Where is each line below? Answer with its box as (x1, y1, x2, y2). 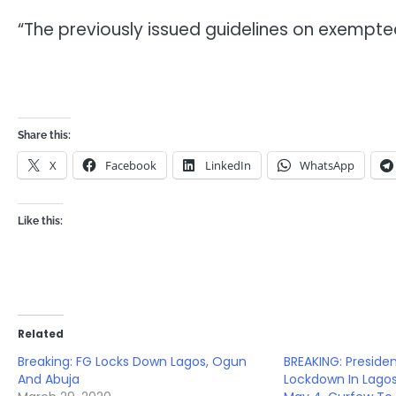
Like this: (18, 214, 63, 227)
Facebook (105, 156, 156, 173)
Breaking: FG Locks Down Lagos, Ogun (18, 352, 247, 370)
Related (18, 325, 64, 341)
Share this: (18, 128, 71, 141)
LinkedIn (205, 156, 251, 173)
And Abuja (18, 369, 80, 388)
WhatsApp (300, 156, 354, 173)
